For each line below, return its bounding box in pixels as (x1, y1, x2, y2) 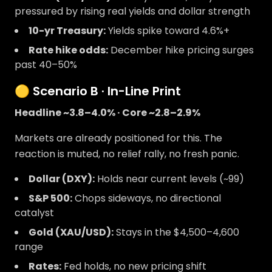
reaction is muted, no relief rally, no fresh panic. (15, 147, 239, 161)
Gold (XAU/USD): (29, 225, 114, 239)
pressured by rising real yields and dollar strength (15, 4, 250, 18)
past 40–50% (15, 58, 77, 72)
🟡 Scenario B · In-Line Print (15, 83, 181, 100)
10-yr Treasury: (29, 24, 106, 38)
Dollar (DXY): (29, 172, 95, 186)
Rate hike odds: (29, 43, 108, 57)
